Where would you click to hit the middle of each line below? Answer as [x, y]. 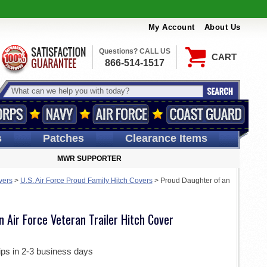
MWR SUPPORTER [89, 159]
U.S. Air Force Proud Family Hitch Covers [86, 181]
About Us [222, 27]
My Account [171, 27]
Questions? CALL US [134, 51]
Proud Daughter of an [195, 181]
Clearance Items [166, 138]
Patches [63, 138]
